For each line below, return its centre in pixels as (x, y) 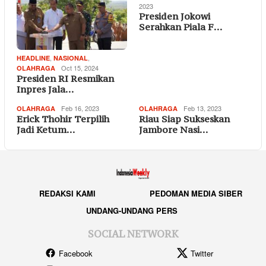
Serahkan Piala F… (180, 26)
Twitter (202, 253)
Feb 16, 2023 (80, 108)
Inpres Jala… (45, 89)
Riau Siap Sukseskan (184, 118)
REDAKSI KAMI (67, 194)
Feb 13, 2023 (202, 108)
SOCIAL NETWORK (133, 234)
